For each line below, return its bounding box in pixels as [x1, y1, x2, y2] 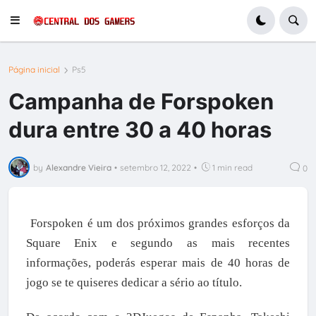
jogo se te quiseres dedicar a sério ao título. [25, 275, 242, 289]
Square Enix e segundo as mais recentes [25, 236, 291, 250]
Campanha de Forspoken [8, 87, 274, 114]
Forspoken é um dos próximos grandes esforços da [30, 216, 291, 230]
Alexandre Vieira [46, 162, 112, 173]
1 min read [212, 162, 253, 173]
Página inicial [8, 64, 61, 75]
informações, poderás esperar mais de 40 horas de [25, 255, 291, 269]
